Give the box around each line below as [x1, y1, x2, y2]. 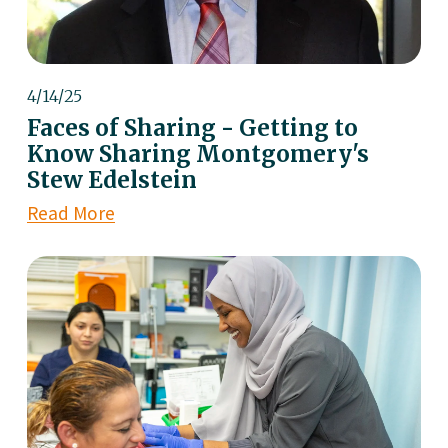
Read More [26, 200, 115, 225]
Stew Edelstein [26, 165, 197, 194]
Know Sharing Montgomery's [26, 139, 369, 168]
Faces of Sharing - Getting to [26, 113, 358, 142]
